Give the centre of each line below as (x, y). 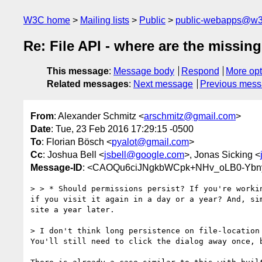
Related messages (88, 84)
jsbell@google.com (144, 154)
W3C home (47, 20)
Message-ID (56, 167)
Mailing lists (105, 20)
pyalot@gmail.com (150, 142)
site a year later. (73, 209)
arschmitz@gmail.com (190, 116)
